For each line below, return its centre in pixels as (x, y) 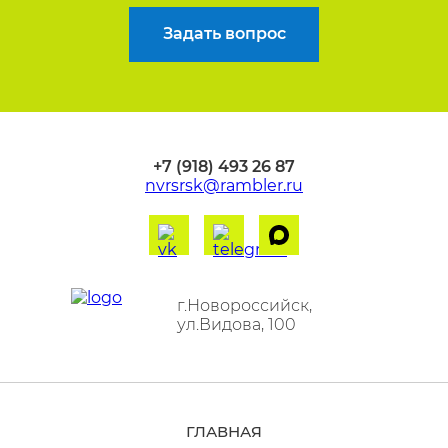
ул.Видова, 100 (236, 324)
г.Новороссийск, (244, 305)
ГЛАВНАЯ (224, 431)
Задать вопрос (224, 34)
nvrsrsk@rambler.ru (224, 185)
